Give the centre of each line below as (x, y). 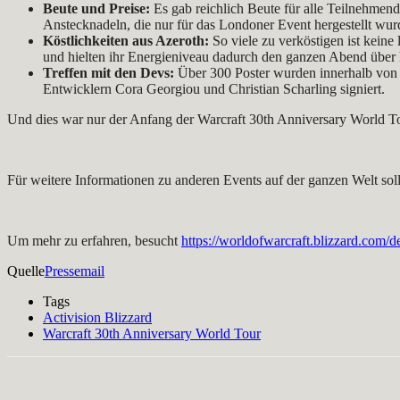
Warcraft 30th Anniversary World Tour (152, 333)
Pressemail (75, 271)
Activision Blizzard (97, 317)
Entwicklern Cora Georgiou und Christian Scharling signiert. (214, 88)
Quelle (26, 271)
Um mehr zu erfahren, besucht (94, 240)
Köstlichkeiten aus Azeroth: (126, 40)
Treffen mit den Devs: (110, 72)
